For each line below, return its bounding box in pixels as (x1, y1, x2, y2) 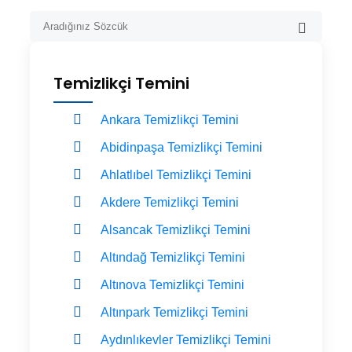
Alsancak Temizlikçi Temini (101, 222, 251, 236)
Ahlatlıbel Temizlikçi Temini (101, 167, 251, 181)
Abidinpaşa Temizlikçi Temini (101, 140, 262, 154)
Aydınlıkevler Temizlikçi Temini (101, 332, 271, 346)
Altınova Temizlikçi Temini (101, 277, 244, 291)
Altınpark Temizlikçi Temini (101, 305, 248, 319)
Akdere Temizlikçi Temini (101, 195, 239, 209)
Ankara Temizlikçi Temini (101, 112, 239, 126)
